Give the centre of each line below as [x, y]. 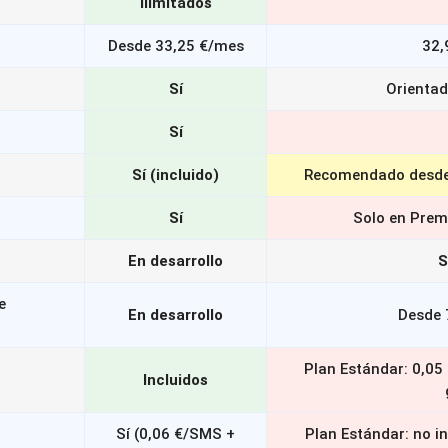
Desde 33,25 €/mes [175, 46]
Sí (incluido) [175, 175]
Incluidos [175, 380]
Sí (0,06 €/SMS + [175, 434]
